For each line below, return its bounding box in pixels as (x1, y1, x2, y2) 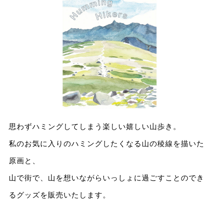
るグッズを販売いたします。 (8, 190, 110, 199)
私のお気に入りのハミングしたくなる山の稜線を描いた (8, 139, 204, 148)
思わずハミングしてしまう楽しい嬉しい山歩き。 (8, 122, 181, 131)
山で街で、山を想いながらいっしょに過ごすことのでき (8, 173, 204, 182)
